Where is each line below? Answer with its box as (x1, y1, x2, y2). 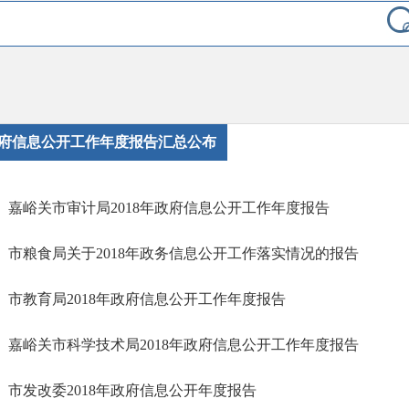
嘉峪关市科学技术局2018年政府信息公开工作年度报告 (8, 337, 359, 352)
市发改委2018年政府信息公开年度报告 (8, 383, 257, 398)
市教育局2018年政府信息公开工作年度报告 (8, 291, 286, 307)
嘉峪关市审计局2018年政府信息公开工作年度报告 (8, 200, 330, 215)
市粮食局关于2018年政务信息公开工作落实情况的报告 (8, 246, 359, 261)
